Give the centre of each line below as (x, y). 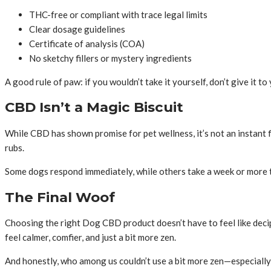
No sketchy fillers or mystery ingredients (110, 58)
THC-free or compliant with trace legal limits (118, 14)
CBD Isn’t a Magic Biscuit (94, 107)
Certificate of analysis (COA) (87, 43)
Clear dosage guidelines (77, 29)
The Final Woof (60, 197)
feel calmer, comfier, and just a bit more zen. (90, 237)
